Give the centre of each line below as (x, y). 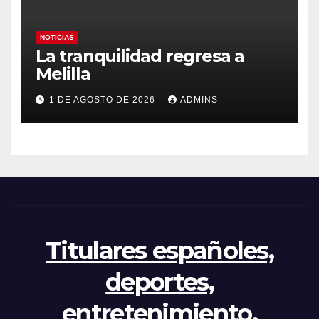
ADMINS (199, 100)
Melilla (63, 74)
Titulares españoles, (159, 251)
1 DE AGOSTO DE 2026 (104, 100)
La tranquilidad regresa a (140, 56)
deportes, (159, 282)
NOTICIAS (57, 38)
